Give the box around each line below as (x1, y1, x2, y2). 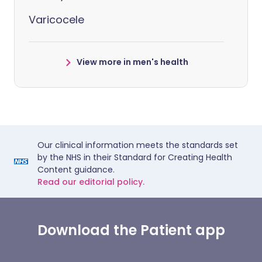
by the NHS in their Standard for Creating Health (37, 151, 232, 164)
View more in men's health (76, 56, 188, 68)
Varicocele (29, 12, 84, 27)
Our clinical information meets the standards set (37, 139, 238, 151)
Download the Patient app (37, 220, 225, 240)
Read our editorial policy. (37, 176, 144, 188)
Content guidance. (37, 164, 115, 176)
